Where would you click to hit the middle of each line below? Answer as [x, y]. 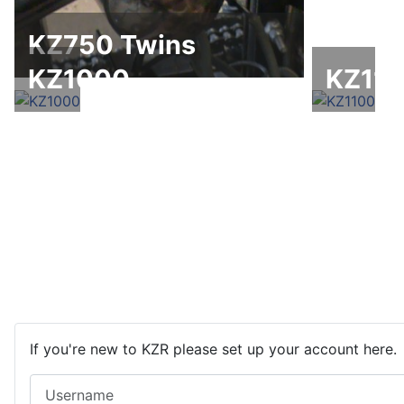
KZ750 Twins [112, 45]
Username [63, 384]
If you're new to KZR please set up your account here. [213, 349]
